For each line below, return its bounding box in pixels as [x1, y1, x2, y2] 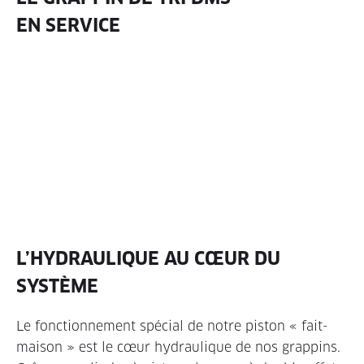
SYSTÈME [16, 274, 98, 297]
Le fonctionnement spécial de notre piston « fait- [16, 317, 328, 335]
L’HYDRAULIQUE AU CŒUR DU [16, 246, 280, 270]
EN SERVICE [16, 13, 120, 37]
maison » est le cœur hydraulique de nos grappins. [16, 338, 340, 356]
